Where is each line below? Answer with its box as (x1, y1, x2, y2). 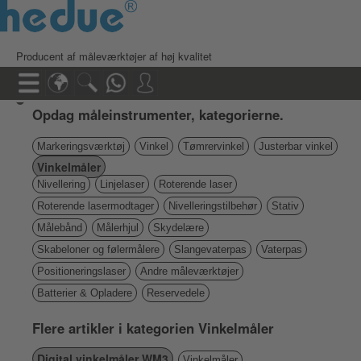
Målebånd (37, 222, 82, 234)
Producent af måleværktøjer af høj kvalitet (16, 48, 212, 64)
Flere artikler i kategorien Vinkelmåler (32, 318, 274, 338)
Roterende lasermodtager (37, 200, 154, 212)
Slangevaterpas (174, 243, 247, 255)
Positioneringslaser (37, 265, 126, 277)
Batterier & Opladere (37, 287, 132, 299)
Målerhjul (97, 222, 139, 234)
